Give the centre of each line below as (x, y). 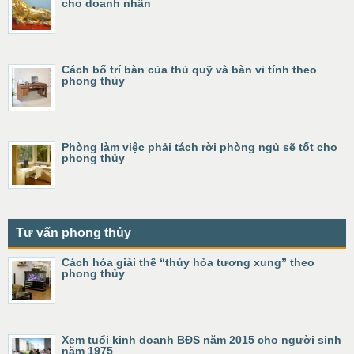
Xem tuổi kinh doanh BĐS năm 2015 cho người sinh (201, 340)
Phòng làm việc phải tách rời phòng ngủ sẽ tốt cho (200, 147)
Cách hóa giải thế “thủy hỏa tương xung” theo (188, 263)
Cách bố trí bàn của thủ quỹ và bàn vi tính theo (189, 70)
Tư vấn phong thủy (73, 233)
